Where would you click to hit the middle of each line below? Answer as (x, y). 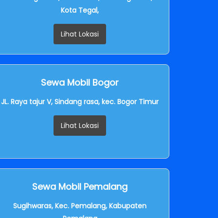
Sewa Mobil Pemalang (80, 186)
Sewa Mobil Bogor (80, 82)
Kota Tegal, (80, 10)
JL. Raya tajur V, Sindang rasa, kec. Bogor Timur (80, 101)
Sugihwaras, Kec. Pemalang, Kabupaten (80, 206)
